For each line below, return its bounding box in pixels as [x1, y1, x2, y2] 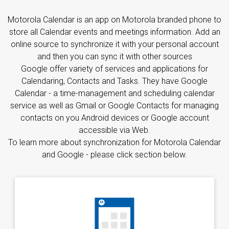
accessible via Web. [79, 125, 150, 135]
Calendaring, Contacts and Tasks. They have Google [21, 76, 208, 86]
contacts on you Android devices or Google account [20, 112, 209, 123]
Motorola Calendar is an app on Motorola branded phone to [8, 14, 221, 25]
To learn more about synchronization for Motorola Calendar [8, 137, 221, 147]
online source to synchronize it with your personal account [10, 39, 219, 49]
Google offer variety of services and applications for [21, 63, 208, 74]
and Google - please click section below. [42, 149, 187, 159]
